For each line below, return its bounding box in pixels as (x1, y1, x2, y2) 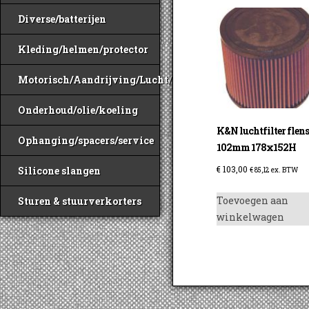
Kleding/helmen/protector (18, 43, 148, 56)
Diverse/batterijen (18, 12, 106, 26)
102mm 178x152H (217, 140, 297, 154)
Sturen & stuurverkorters (18, 195, 141, 208)
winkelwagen (217, 210, 285, 223)
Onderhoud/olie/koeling (18, 103, 138, 117)
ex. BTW (270, 165, 299, 175)
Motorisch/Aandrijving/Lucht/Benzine (18, 73, 212, 86)
